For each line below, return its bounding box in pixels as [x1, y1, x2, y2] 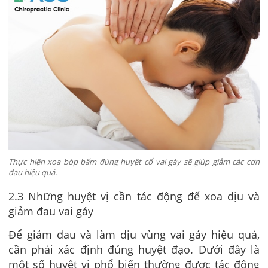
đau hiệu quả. [8, 166, 57, 178]
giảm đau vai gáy [8, 204, 93, 219]
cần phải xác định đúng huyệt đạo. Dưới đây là [8, 242, 260, 257]
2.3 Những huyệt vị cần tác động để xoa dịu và [8, 189, 260, 204]
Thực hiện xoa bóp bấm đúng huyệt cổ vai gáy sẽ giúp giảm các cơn [8, 156, 260, 167]
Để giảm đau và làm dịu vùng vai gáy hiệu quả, [8, 227, 260, 242]
